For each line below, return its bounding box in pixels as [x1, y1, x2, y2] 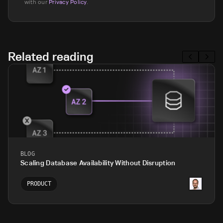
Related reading [7, 49, 94, 64]
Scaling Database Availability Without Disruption [20, 158, 176, 167]
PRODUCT [27, 180, 51, 187]
